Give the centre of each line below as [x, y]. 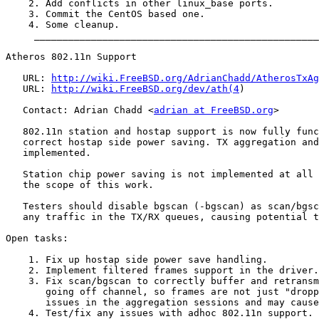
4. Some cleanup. [63, 25]
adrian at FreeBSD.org [214, 110]
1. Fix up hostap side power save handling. [137, 260]
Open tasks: [37, 239]
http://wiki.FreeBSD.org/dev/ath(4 [145, 89]
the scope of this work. [80, 185]
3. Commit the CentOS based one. [105, 14]
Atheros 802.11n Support [71, 57]
